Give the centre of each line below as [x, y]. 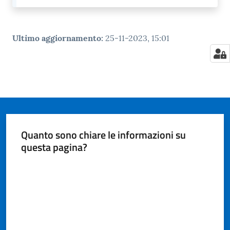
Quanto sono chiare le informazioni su [103, 135]
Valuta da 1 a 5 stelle [51, 165]
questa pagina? [54, 147]
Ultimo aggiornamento [57, 38]
